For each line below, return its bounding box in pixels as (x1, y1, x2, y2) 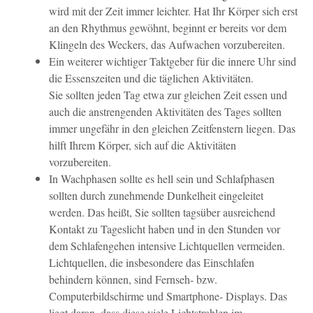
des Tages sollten (207, 103, 282, 119)
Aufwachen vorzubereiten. (168, 36, 285, 52)
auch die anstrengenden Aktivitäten (49, 103, 207, 119)
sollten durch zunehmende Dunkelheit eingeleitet (49, 187, 263, 203)
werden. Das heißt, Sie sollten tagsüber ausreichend (49, 204, 275, 219)
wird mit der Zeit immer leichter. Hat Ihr (49, 3, 228, 18)
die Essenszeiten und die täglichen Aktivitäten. (49, 70, 254, 85)
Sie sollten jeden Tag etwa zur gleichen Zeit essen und (49, 87, 287, 102)
